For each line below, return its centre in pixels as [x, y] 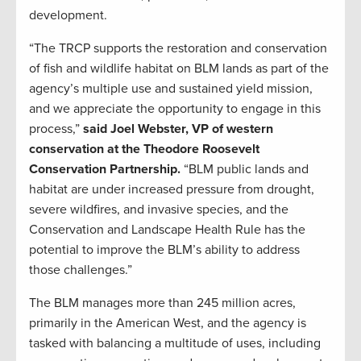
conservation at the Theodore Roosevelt [144, 149]
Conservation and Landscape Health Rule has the [167, 229]
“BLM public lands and [245, 169]
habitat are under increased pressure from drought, [172, 189]
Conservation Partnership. [105, 169]
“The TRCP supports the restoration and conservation [178, 48]
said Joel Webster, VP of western [178, 129]
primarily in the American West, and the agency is [168, 323]
